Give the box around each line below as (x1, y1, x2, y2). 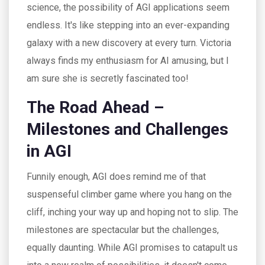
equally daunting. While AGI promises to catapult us (27, 242, 238, 253)
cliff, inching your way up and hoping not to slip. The (27, 206, 238, 218)
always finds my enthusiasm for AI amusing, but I (27, 55, 229, 66)
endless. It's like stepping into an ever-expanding (27, 20, 230, 31)
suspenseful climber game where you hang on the (27, 189, 232, 200)
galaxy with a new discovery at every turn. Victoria (27, 37, 231, 49)
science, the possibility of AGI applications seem (27, 2, 230, 13)
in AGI (27, 141, 72, 161)
